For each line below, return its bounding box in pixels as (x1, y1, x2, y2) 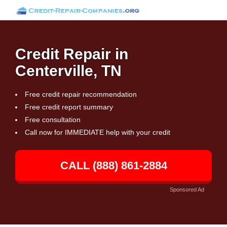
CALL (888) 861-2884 (60, 159, 167, 172)
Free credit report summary (25, 103, 113, 111)
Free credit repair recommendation (25, 90, 137, 98)
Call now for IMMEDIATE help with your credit (25, 128, 170, 136)
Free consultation (25, 116, 81, 124)
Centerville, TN (15, 62, 122, 79)
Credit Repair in (15, 46, 128, 62)
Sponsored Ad (170, 186, 204, 193)
